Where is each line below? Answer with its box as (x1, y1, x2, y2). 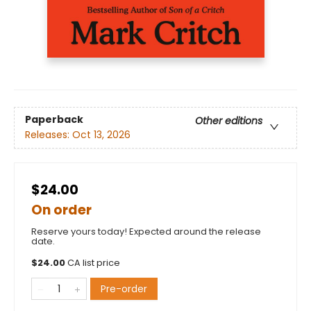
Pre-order (101, 281, 147, 296)
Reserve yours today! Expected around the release (31, 224, 261, 238)
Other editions (195, 114, 262, 128)
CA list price (67, 256, 120, 269)
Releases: (25, 128, 72, 142)
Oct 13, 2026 (72, 128, 131, 142)
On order (31, 200, 92, 219)
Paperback (25, 112, 83, 127)
